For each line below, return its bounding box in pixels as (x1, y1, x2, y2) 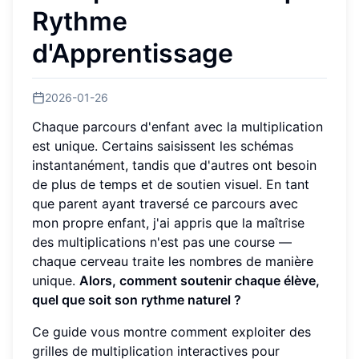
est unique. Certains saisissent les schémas (32, 137, 293, 154)
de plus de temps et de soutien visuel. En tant (32, 175, 309, 192)
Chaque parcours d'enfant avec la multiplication (32, 118, 323, 135)
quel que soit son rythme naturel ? (32, 291, 241, 308)
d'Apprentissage (32, 38, 233, 69)
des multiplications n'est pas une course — (32, 233, 292, 250)
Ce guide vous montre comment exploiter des (32, 323, 311, 340)
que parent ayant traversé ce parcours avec (32, 195, 298, 212)
